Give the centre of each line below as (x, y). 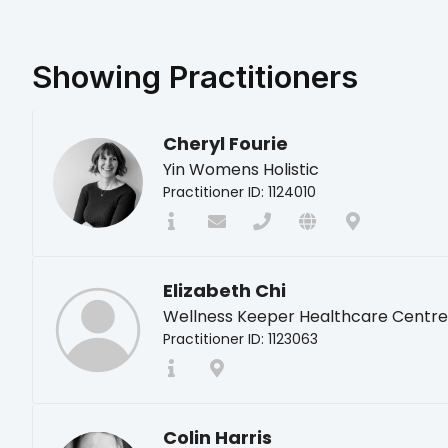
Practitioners (263, 76)
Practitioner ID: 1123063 (240, 338)
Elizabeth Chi (224, 290)
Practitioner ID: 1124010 (239, 191)
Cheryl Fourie (225, 143)
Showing (100, 76)
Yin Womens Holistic (241, 169)
